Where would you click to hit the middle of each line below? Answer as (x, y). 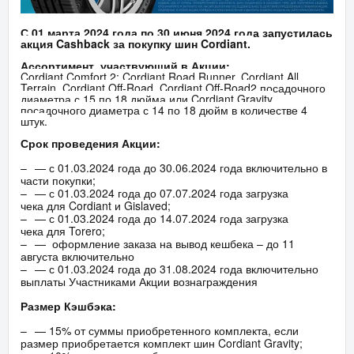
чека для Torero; (63, 231)
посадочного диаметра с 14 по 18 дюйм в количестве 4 (164, 110)
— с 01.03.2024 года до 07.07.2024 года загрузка (162, 193)
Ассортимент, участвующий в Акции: (125, 66)
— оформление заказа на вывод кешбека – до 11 (165, 244)
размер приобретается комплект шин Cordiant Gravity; (162, 343)
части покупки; (58, 181)
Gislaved (146, 206)
